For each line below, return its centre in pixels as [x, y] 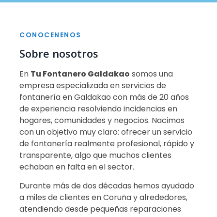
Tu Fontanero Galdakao [80, 74]
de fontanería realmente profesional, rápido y [107, 144]
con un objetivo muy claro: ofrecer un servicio [106, 132]
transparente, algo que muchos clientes [95, 155]
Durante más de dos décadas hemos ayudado [107, 186]
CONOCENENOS [50, 35]
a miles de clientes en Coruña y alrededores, [103, 197]
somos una [151, 74]
